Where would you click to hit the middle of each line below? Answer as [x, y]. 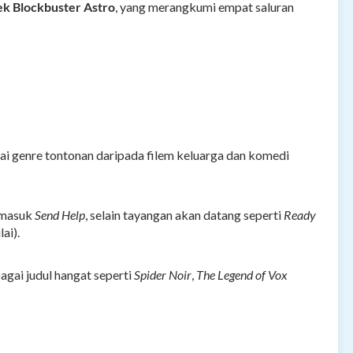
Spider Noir [163, 275]
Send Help [60, 215]
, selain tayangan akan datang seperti [184, 215]
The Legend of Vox [242, 275]
